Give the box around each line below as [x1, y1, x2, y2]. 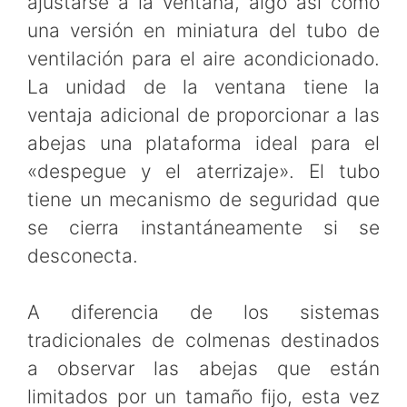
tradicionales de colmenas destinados [27, 329, 380, 352]
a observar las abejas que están [27, 357, 380, 381]
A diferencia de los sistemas [27, 301, 380, 324]
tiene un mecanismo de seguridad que [27, 187, 380, 211]
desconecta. [27, 243, 138, 267]
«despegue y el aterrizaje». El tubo [27, 159, 380, 183]
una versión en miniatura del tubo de [27, 18, 380, 42]
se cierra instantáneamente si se [27, 215, 380, 239]
